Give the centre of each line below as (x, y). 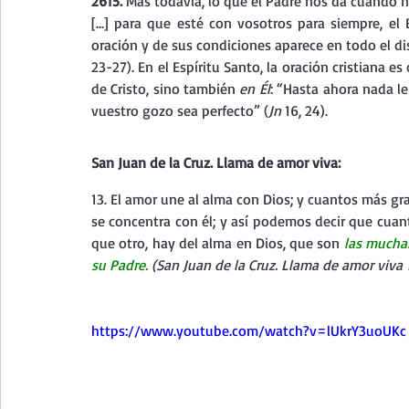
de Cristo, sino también (166, 89)
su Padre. (121, 265)
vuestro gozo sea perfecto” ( (180, 110)
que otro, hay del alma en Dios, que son (218, 243)
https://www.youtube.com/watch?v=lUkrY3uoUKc (249, 330)
